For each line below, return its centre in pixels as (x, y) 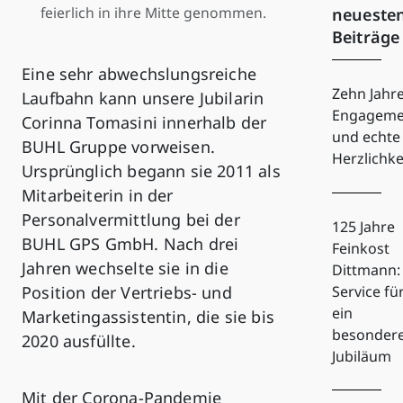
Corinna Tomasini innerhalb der (144, 122)
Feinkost (360, 248)
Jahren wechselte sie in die (125, 268)
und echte (366, 137)
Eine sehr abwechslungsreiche (139, 73)
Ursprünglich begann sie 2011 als (151, 170)
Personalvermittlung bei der (131, 219)
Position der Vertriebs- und (127, 292)
